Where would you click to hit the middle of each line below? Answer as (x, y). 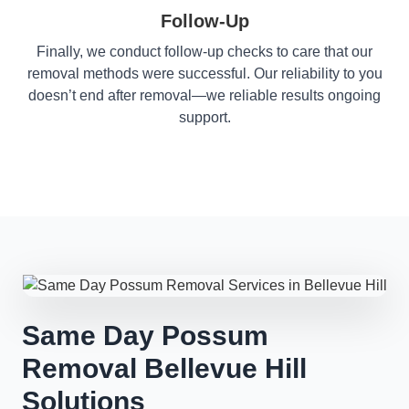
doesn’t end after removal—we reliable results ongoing (204, 95)
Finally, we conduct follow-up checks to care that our (204, 52)
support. (204, 117)
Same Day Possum (145, 336)
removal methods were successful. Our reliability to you (204, 73)
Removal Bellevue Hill (164, 368)
